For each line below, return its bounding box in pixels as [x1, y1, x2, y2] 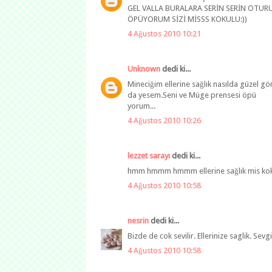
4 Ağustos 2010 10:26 [127, 116, 201, 126]
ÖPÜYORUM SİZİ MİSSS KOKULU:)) [127, 14, 247, 24]
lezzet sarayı [127, 151, 170, 161]
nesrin [127, 216, 149, 226]
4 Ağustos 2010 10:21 [127, 29, 201, 39]
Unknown [127, 64, 160, 74]
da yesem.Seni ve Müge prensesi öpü [127, 90, 256, 100]
